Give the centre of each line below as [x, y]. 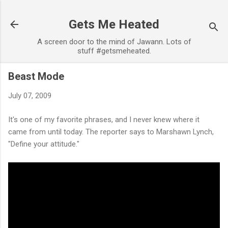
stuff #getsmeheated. [114, 51]
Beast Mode [36, 76]
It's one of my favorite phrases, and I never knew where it [104, 119]
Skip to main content [114, 13]
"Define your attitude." [44, 144]
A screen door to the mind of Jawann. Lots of [114, 42]
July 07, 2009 [30, 96]
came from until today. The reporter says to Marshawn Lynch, [111, 132]
